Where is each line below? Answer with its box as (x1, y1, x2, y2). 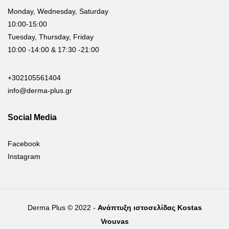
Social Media (8, 113, 57, 122)
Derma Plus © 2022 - (27, 203, 98, 212)
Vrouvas (100, 217, 129, 226)
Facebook (8, 140, 40, 148)
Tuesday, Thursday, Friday (8, 33, 94, 41)
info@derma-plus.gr (8, 86, 72, 95)
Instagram (8, 152, 40, 161)
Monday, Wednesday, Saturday (8, 7, 108, 16)
